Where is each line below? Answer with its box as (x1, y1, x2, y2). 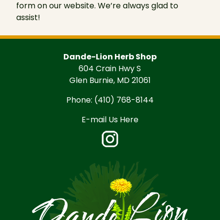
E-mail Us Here (81, 114, 138, 125)
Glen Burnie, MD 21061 (69, 75, 151, 86)
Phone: (66, 94, 94, 106)
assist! (16, 12, 40, 23)
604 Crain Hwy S (79, 63, 141, 74)
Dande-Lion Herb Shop (63, 51, 157, 62)
